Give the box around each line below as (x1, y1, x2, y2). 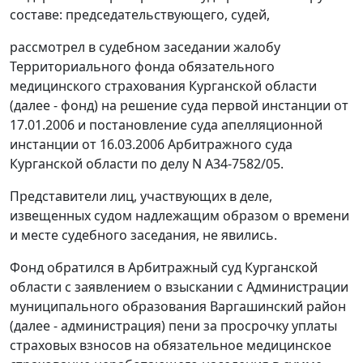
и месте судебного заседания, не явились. (10, 226, 277, 245)
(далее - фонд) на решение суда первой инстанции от (10, 96, 348, 115)
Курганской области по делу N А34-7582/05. (10, 155, 284, 173)
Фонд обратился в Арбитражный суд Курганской (10, 258, 318, 277)
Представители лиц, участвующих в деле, (10, 187, 272, 206)
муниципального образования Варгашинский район (10, 297, 346, 316)
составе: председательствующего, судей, (10, 6, 270, 24)
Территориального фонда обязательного (10, 58, 275, 76)
